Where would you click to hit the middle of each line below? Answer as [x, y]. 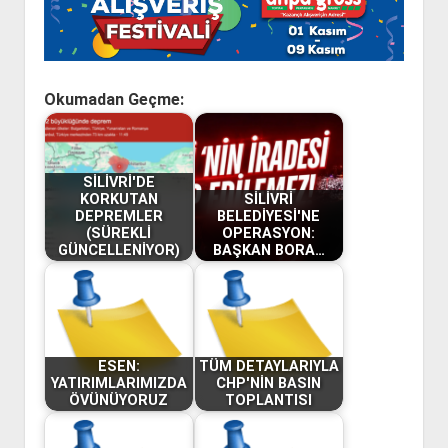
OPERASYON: [269, 234]
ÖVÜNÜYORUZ [119, 401]
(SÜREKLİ [119, 234]
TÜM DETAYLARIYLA [268, 367]
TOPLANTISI [269, 401]
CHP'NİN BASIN [269, 384]
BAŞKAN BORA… [268, 251]
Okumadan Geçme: [113, 99]
